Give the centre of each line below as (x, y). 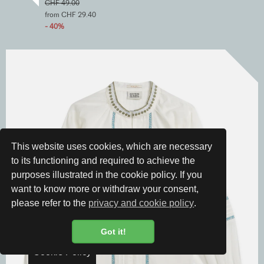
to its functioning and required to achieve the (103, 161)
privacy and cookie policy (141, 203)
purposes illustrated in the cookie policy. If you (107, 175)
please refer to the (50, 203)
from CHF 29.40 (70, 15)
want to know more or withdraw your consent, (105, 189)
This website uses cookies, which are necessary (112, 147)
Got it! (113, 232)
